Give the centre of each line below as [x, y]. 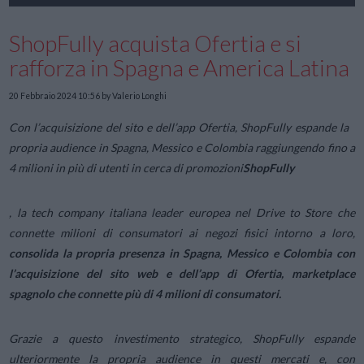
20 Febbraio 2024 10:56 [55, 95]
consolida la [43, 253]
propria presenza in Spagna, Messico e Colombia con [215, 253]
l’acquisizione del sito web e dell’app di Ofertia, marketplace [182, 274]
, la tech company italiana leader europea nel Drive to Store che [182, 213]
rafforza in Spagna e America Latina [180, 68]
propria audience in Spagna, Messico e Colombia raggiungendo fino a [182, 148]
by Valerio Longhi [134, 95]
